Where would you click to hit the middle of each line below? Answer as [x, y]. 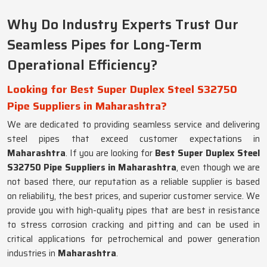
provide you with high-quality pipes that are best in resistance [133, 210]
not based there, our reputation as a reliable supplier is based [133, 182]
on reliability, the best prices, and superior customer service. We [133, 196]
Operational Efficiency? [82, 65]
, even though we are [218, 167]
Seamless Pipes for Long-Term [105, 45]
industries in [32, 253]
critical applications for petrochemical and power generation [133, 239]
